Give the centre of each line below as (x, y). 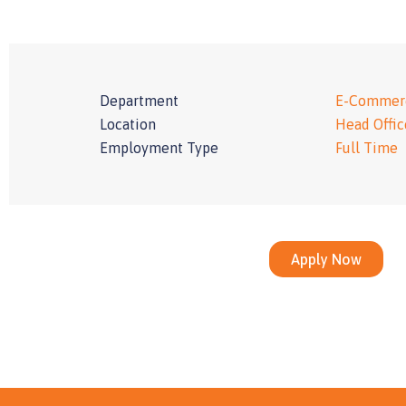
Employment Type (159, 148)
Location (128, 125)
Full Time (367, 148)
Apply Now (326, 260)
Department (139, 101)
